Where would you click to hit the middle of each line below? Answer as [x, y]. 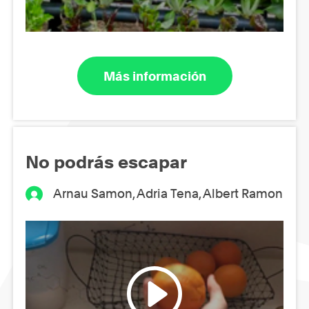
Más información [154, 76]
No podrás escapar [106, 162]
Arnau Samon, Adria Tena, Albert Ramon [168, 194]
